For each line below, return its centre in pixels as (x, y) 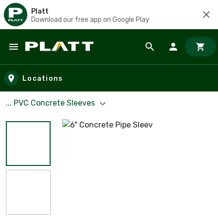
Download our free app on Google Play (90, 19)
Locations (43, 78)
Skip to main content (51, 56)
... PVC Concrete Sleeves (51, 103)
